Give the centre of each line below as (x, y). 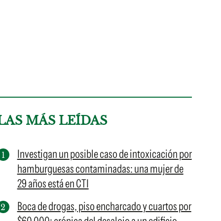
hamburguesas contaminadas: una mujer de (100, 169)
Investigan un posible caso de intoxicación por (104, 154)
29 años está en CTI (53, 184)
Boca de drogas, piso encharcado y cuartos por (104, 206)
